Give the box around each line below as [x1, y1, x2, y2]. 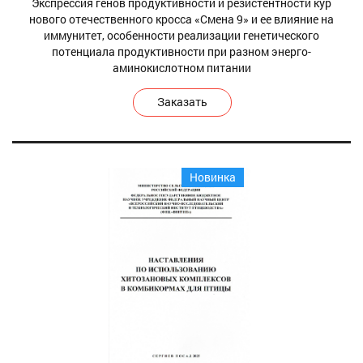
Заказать [157, 93, 207, 109]
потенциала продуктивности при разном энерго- [52, 43, 311, 59]
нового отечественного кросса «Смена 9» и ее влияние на [29, 11, 334, 27]
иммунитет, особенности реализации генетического [44, 27, 319, 43]
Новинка [190, 169, 236, 185]
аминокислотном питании [112, 59, 251, 75]
